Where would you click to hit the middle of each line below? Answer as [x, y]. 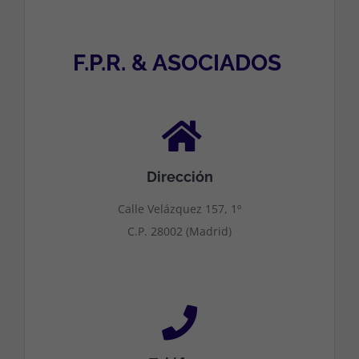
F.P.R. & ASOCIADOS [177, 63]
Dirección [179, 177]
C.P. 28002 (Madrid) [179, 231]
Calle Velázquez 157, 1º [179, 209]
